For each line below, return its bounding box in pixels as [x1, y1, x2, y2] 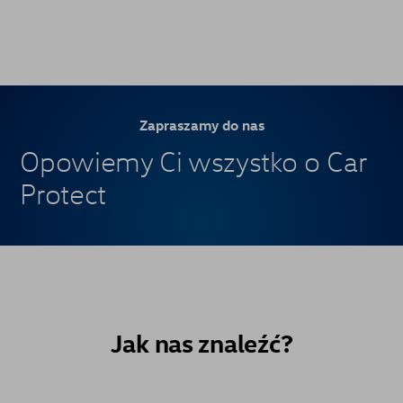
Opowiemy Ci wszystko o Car [20, 144, 367, 179]
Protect [20, 176, 106, 211]
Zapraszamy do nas [139, 115, 264, 134]
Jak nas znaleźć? [110, 327, 293, 359]
